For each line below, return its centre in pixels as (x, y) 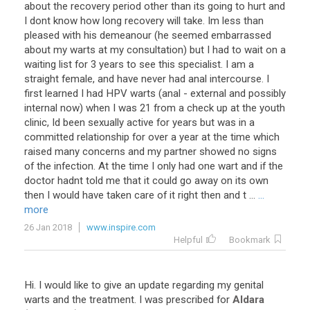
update (154, 285)
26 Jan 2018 (48, 227)
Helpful (188, 240)
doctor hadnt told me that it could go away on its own (146, 181)
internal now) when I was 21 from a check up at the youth (155, 108)
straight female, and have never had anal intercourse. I (147, 79)
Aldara (248, 300)
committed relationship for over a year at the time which (152, 137)
